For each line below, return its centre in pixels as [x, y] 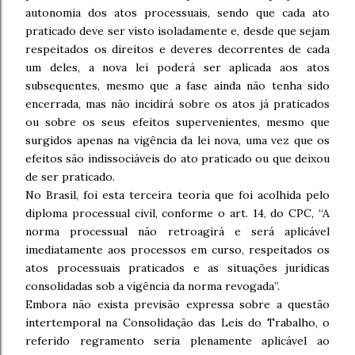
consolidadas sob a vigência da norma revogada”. [153, 286]
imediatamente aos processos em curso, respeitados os [177, 250]
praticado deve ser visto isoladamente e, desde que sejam [177, 31]
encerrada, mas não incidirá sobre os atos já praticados [177, 104]
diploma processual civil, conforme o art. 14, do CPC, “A [177, 213]
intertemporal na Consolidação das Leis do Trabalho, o [177, 323]
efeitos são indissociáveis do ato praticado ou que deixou [177, 158]
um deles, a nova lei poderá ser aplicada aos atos [177, 67]
